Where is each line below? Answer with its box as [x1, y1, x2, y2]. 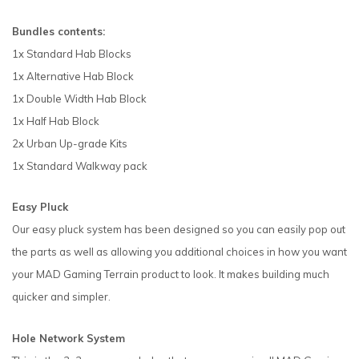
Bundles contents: [12, 25, 105, 38]
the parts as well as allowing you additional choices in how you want [12, 245, 347, 259]
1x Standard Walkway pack [12, 159, 147, 173]
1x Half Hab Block [12, 115, 99, 128]
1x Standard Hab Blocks [12, 47, 131, 61]
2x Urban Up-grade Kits [12, 137, 127, 151]
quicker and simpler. [12, 290, 115, 304]
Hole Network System [12, 331, 125, 345]
